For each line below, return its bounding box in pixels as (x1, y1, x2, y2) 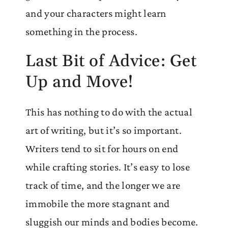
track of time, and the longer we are (25, 179, 181, 191)
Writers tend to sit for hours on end (25, 142, 179, 155)
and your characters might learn (25, 7, 166, 19)
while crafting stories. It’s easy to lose (25, 160, 190, 173)
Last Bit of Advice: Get (25, 50, 197, 72)
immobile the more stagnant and (25, 197, 170, 210)
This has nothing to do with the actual (25, 105, 192, 118)
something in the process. (25, 25, 137, 38)
